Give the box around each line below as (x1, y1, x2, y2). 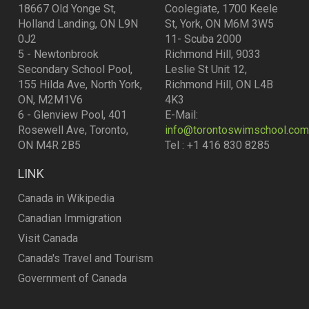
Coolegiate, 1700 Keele (165, 2, 278, 15)
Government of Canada (18, 272, 128, 285)
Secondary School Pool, (18, 63, 133, 76)
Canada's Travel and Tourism (18, 252, 154, 265)
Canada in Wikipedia (18, 192, 115, 205)
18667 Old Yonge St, (18, 2, 117, 15)
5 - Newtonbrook (18, 48, 99, 61)
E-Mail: (165, 108, 198, 121)
